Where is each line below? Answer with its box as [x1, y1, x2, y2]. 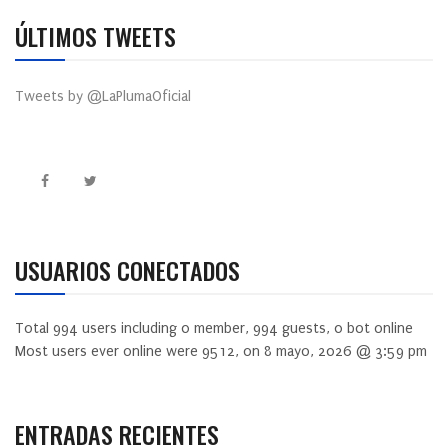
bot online [343, 320, 413, 338]
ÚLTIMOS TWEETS [15, 18, 176, 55]
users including [78, 320, 181, 338]
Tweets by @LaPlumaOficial [15, 88, 191, 106]
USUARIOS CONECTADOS [15, 252, 240, 289]
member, [190, 320, 253, 338]
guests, [278, 320, 334, 338]
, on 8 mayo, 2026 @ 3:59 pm [235, 343, 427, 361]
